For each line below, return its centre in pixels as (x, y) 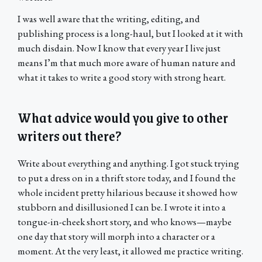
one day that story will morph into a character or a (116, 237)
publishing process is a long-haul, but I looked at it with (130, 34)
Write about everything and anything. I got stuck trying (128, 163)
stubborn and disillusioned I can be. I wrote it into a (122, 207)
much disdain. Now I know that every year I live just (119, 48)
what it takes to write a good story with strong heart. (122, 77)
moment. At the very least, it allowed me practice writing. (130, 251)
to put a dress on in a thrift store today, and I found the (127, 178)
